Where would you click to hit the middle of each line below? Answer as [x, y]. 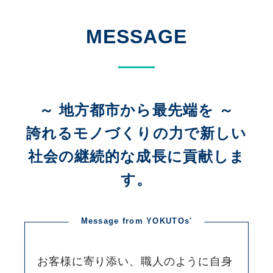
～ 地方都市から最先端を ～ [136, 110]
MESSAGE [136, 37]
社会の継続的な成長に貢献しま [136, 156]
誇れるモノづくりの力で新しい [136, 133]
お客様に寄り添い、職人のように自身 [135, 261]
